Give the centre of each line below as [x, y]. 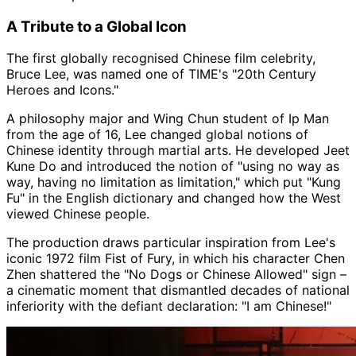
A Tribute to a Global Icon [97, 26]
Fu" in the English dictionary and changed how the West [174, 198]
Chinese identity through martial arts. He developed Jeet [178, 151]
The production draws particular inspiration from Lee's [171, 243]
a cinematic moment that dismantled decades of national [178, 290]
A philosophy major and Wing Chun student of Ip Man [168, 119]
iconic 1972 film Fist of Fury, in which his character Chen [176, 259]
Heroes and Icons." [62, 90]
